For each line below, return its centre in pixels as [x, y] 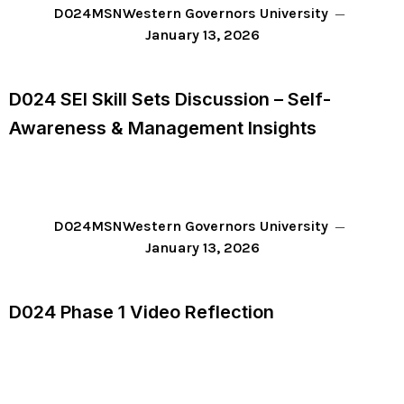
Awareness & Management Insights [163, 128]
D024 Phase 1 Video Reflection [142, 312]
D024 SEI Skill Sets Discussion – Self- [170, 99]
